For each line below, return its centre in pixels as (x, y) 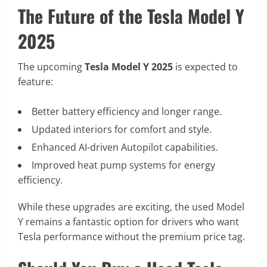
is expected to (205, 67)
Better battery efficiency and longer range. (127, 112)
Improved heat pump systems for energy (123, 165)
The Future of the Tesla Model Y (131, 16)
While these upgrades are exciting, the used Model (131, 207)
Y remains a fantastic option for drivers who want (128, 222)
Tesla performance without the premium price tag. (131, 237)
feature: (35, 82)
